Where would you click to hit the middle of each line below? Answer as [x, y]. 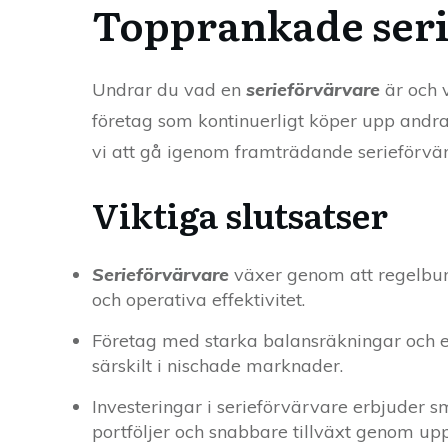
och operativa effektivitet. [198, 300]
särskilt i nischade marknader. [217, 366]
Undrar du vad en [169, 90]
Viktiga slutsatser [240, 214]
